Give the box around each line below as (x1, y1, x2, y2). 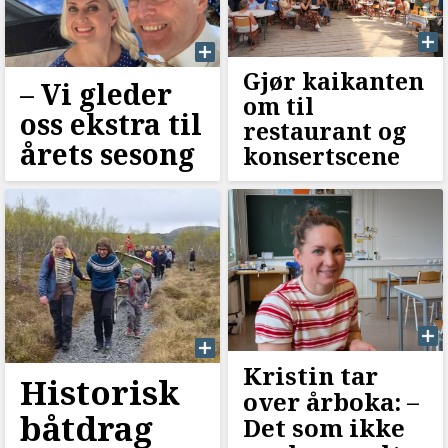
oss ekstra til (20, 105, 202, 144)
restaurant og (242, 115, 407, 148)
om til (242, 90, 314, 123)
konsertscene (242, 140, 400, 173)
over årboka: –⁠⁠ (242, 385, 419, 419)
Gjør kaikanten (242, 65, 424, 98)
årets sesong (20, 135, 195, 174)
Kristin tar (242, 359, 378, 393)
